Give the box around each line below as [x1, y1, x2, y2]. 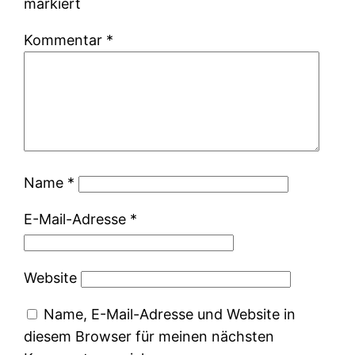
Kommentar [24, 31, 107, 48]
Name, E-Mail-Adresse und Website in [44, 305, 296, 323]
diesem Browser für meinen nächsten [24, 327, 275, 345]
